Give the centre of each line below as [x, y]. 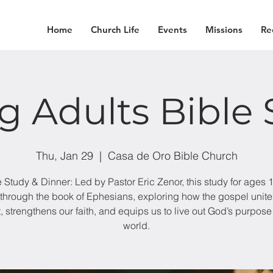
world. [136, 225]
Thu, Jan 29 [64, 156]
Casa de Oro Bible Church [172, 156]
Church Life [115, 30]
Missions [224, 30]
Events [172, 30]
